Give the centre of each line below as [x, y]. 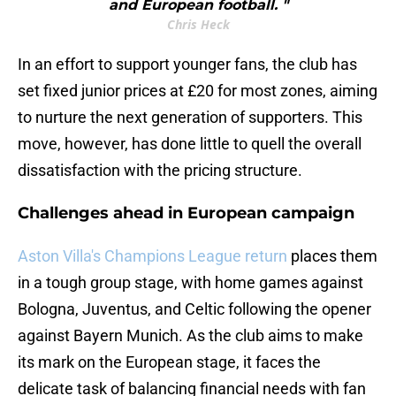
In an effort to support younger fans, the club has [187, 65]
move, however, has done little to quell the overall [190, 144]
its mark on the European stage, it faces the [169, 362]
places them [332, 256]
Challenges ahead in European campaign [186, 213]
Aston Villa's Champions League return [152, 256]
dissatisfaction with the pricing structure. [160, 171]
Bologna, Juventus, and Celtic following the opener [194, 309]
